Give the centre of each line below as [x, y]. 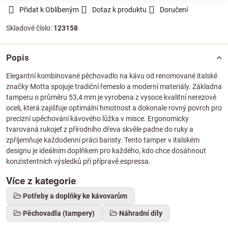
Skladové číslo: [30, 28]
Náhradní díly [141, 213]
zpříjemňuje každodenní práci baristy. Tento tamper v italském [103, 140]
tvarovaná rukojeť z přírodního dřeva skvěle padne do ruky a [100, 129]
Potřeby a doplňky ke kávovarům [75, 196]
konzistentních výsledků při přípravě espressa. [78, 161]
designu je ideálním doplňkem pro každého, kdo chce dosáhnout [106, 151]
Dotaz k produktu [119, 10]
